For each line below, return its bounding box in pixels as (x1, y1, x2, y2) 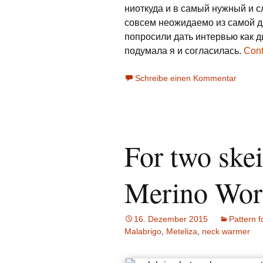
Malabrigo (124, 227, 161, 236)
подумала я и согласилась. (124, 46, 244, 56)
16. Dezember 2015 (134, 214, 208, 224)
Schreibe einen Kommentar (135, 73, 237, 83)
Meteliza (166, 227, 197, 236)
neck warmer (202, 227, 250, 236)
